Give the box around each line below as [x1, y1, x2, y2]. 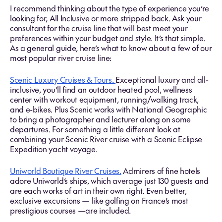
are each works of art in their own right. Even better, [10, 185, 187, 196]
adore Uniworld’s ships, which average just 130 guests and [10, 175, 209, 186]
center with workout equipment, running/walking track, [10, 94, 199, 105]
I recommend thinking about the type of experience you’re [10, 2, 210, 13]
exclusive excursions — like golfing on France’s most [10, 195, 188, 206]
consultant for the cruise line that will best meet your [10, 22, 188, 33]
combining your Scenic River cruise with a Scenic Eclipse [10, 133, 203, 144]
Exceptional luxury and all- [115, 74, 209, 85]
